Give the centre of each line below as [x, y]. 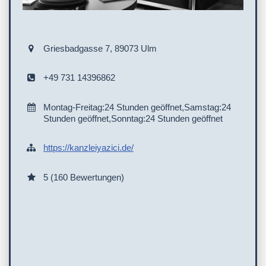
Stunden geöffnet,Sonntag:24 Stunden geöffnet [133, 118]
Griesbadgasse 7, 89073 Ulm [100, 48]
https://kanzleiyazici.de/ [88, 148]
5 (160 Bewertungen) [84, 177]
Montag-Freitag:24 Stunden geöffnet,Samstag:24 [137, 107]
